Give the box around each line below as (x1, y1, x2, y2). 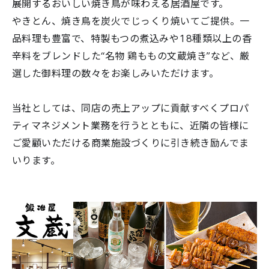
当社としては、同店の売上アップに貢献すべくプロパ (12, 100, 249, 115)
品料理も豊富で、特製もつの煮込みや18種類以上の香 (12, 31, 252, 45)
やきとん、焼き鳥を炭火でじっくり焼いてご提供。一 (12, 13, 250, 28)
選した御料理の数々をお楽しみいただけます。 (12, 65, 219, 80)
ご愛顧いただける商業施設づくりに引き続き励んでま (12, 135, 249, 150)
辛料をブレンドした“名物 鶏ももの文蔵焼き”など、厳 (12, 48, 250, 62)
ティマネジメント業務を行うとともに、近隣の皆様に (12, 118, 249, 132)
